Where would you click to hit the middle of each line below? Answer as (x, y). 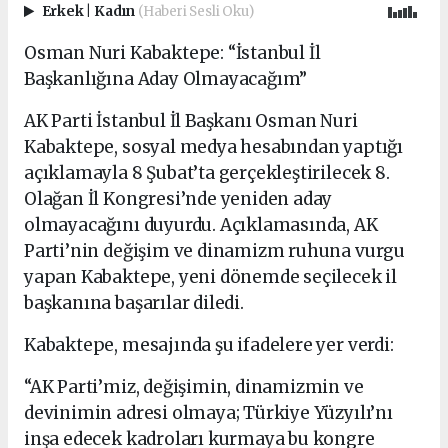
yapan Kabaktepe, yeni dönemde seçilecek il (210, 277)
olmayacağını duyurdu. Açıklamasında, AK (201, 225)
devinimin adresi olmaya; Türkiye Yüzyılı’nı (208, 413)
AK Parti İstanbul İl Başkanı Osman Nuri (191, 121)
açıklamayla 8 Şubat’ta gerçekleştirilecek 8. (207, 173)
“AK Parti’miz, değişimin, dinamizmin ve (194, 387)
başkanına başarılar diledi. (134, 303)
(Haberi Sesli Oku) (195, 11)
